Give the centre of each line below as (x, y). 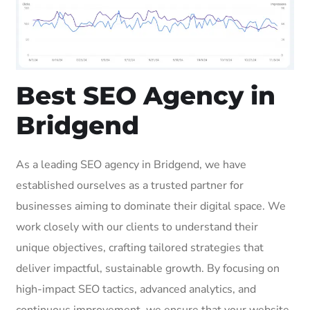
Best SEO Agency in (146, 95)
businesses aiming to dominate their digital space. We (151, 206)
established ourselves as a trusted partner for (130, 185)
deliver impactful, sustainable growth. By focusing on (148, 268)
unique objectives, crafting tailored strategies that (140, 247)
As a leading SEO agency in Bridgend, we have (131, 164)
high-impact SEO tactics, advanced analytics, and (136, 289)
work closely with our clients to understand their (137, 227)
